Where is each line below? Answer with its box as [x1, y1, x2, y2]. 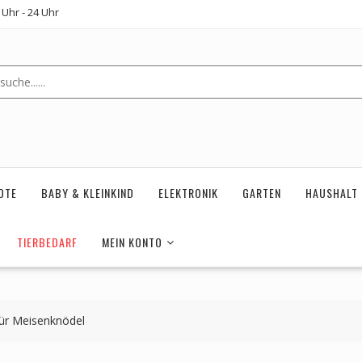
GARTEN [242, 184, 281, 202]
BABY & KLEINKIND [41, 184, 134, 202]
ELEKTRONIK [158, 184, 218, 202]
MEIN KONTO [102, 234, 162, 251]
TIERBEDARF [17, 234, 78, 251]
